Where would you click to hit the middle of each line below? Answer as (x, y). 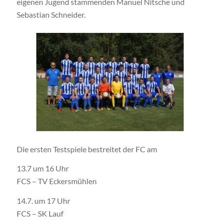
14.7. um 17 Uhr (43, 200)
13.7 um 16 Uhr (42, 168)
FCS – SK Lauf (40, 213)
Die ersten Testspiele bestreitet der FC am (87, 149)
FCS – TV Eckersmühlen (56, 181)
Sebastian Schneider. (51, 15)
